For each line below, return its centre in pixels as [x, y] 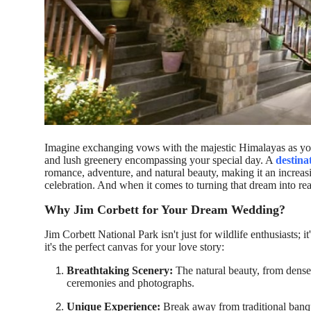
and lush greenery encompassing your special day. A [160, 160]
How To [31, 12]
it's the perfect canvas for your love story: [134, 247]
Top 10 [28, 46]
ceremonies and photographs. [131, 283]
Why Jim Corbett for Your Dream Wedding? [165, 210]
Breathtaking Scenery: [120, 271]
